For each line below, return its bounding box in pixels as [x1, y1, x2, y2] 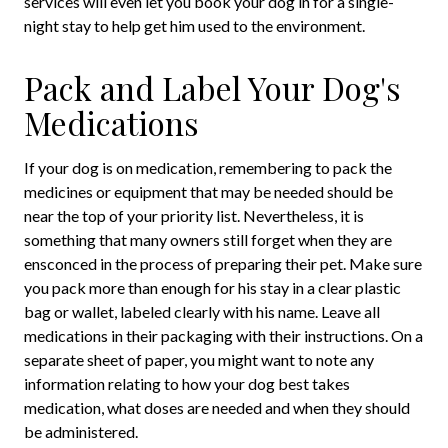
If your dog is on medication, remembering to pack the [24, 158, 392, 178]
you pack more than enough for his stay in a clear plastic [24, 278, 401, 298]
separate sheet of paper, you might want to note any [24, 350, 374, 370]
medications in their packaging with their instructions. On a [24, 326, 423, 346]
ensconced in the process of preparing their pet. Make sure [24, 254, 422, 274]
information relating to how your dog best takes [24, 374, 350, 394]
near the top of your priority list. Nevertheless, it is [24, 206, 364, 226]
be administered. [24, 422, 138, 442]
